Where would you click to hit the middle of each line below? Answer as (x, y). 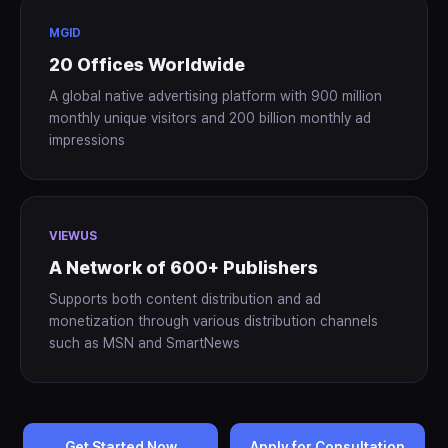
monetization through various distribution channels (213, 321)
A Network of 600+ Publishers (183, 267)
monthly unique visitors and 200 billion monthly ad (210, 118)
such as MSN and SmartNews (144, 343)
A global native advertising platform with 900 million (215, 96)
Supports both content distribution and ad (185, 299)
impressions (87, 140)
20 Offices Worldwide (147, 64)
